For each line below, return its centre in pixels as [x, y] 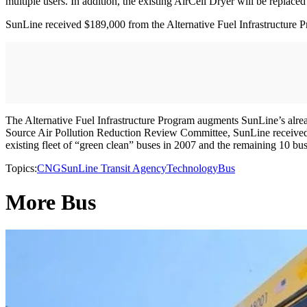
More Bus [51, 202]
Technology [192, 169]
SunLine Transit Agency [114, 169]
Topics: [21, 169]
